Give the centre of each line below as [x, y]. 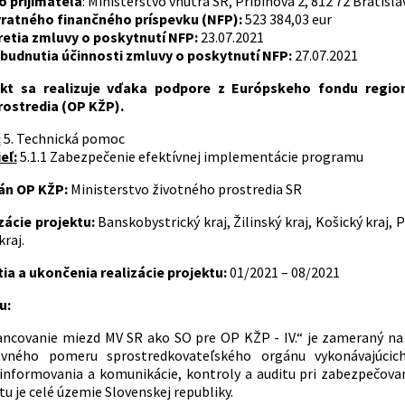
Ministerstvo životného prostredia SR [186, 188]
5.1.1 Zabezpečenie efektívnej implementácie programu [190, 156]
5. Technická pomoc [66, 138]
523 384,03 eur [287, 19]
